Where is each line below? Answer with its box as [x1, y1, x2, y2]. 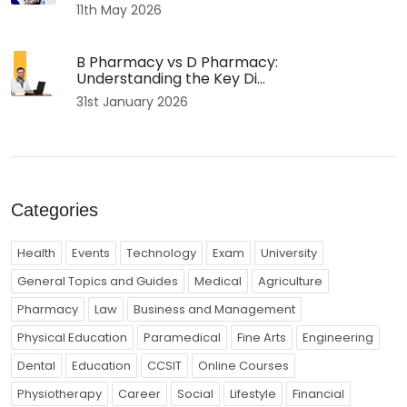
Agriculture [258, 272, 323, 290]
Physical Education [17, 328, 127, 346]
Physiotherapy [17, 384, 102, 402]
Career [118, 384, 161, 402]
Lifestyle [230, 384, 276, 402]
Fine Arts [237, 328, 286, 346]
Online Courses [198, 356, 289, 374]
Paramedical [144, 328, 221, 346]
